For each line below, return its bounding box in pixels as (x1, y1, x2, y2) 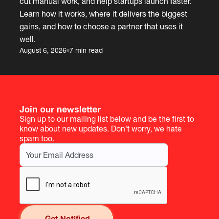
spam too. (20, 133, 55, 143)
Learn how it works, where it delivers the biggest (20, 9, 188, 18)
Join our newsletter (20, 103, 101, 114)
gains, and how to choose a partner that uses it (20, 22, 183, 31)
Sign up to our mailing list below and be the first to (20, 114, 195, 123)
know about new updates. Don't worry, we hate (20, 124, 182, 133)
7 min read (69, 46, 103, 54)
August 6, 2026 (20, 46, 67, 54)
